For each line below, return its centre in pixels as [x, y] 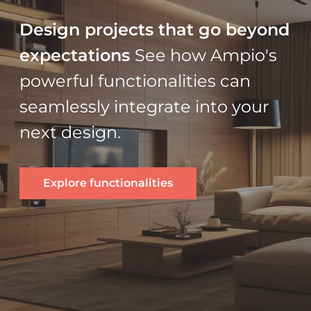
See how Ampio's [206, 55]
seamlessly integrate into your [144, 106]
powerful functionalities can [135, 81]
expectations [77, 55]
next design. [70, 132]
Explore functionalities [108, 183]
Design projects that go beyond [154, 29]
